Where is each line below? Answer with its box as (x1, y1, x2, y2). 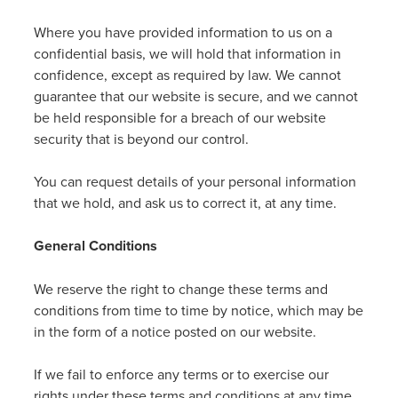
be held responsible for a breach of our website (34, 107, 326, 127)
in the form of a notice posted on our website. (34, 322, 316, 341)
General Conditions (34, 235, 157, 256)
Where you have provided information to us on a (34, 22, 332, 42)
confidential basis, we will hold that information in (34, 44, 341, 63)
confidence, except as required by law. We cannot (34, 65, 341, 84)
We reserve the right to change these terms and (34, 279, 328, 298)
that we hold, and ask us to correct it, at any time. (34, 193, 337, 212)
